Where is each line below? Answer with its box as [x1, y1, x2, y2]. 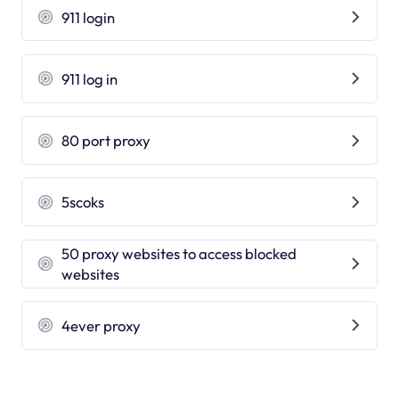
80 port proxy [61, 131, 151, 151]
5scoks [61, 192, 105, 212]
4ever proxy [61, 315, 142, 335]
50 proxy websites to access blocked [61, 244, 297, 264]
